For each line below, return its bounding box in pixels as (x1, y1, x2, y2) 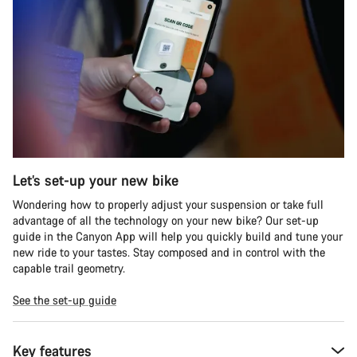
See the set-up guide (13, 292, 116, 308)
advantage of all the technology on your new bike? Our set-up (13, 212, 319, 228)
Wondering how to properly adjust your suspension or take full (13, 196, 324, 212)
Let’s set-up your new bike (13, 170, 178, 190)
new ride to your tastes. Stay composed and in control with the (13, 244, 325, 260)
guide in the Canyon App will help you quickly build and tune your (13, 228, 343, 244)
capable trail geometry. (13, 260, 125, 276)
